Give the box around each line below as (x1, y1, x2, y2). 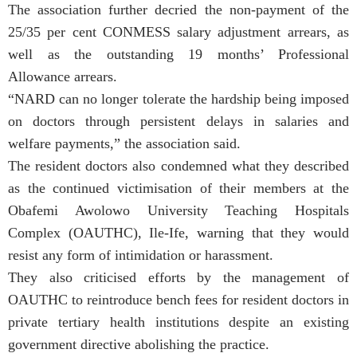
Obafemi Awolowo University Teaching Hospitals (8, 202, 349, 218)
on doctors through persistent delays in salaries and (8, 112, 349, 129)
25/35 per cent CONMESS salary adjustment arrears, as (8, 23, 349, 40)
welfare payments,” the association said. (8, 135, 241, 151)
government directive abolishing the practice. (8, 335, 269, 352)
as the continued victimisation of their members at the (8, 179, 349, 196)
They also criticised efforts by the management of (8, 269, 349, 285)
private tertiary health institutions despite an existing (8, 313, 349, 330)
